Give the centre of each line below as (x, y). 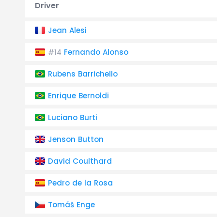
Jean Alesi (67, 30)
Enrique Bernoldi (78, 96)
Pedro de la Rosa (80, 183)
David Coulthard (80, 161)
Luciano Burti (73, 117)
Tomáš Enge (71, 205)
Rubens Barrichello (83, 74)
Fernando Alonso (96, 52)
